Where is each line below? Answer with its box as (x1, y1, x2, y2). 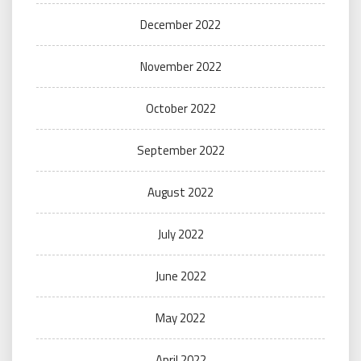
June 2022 (155, 267, 206, 285)
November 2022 (139, 57, 222, 76)
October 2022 (145, 99, 216, 118)
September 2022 (136, 141, 225, 160)
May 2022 (156, 309, 205, 327)
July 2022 (157, 225, 204, 243)
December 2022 (140, 15, 221, 34)
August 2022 (147, 183, 214, 201)
